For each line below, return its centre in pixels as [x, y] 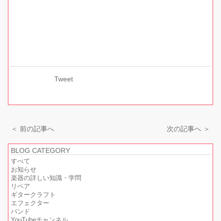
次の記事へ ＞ [188, 129]
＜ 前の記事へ [33, 129]
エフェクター [30, 203]
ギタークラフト [34, 195]
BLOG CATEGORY [41, 150]
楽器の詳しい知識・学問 [46, 178]
